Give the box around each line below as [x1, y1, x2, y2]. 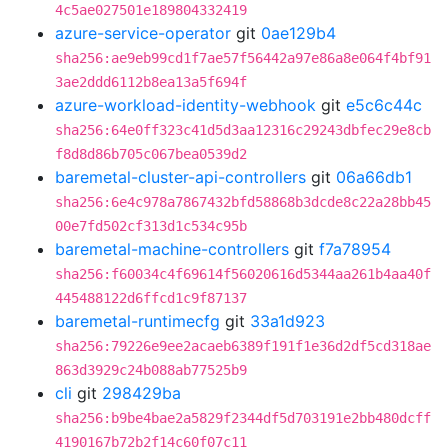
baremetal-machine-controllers [55, 239, 289, 259]
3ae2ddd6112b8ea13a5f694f [55, 74, 247, 90]
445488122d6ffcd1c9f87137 [55, 290, 247, 306]
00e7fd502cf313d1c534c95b [55, 218, 247, 234]
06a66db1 [336, 167, 412, 187]
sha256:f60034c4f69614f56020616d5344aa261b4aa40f [55, 266, 431, 282]
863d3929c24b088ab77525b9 [55, 362, 247, 378]
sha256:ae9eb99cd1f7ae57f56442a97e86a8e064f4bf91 [55, 50, 431, 66]
